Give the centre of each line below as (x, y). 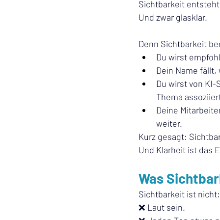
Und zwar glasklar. (173, 17)
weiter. (169, 123)
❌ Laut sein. (162, 207)
